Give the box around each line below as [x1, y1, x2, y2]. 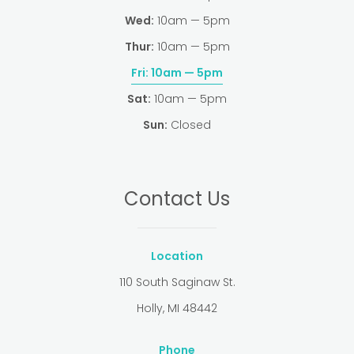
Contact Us [124, 185, 230, 212]
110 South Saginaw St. [119, 273, 235, 290]
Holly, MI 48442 [137, 299, 217, 316]
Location [151, 247, 203, 264]
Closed [168, 116, 211, 133]
